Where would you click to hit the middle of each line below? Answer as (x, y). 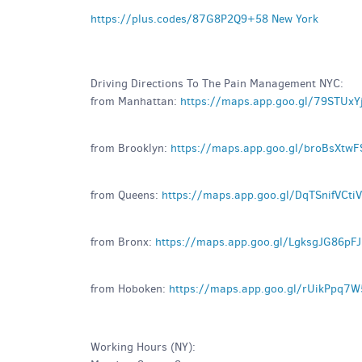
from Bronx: (123, 242)
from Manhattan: (135, 101)
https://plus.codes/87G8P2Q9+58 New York (204, 19)
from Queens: (126, 195)
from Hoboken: (130, 289)
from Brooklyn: (130, 148)
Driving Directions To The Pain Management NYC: (217, 84)
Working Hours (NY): (143, 347)
